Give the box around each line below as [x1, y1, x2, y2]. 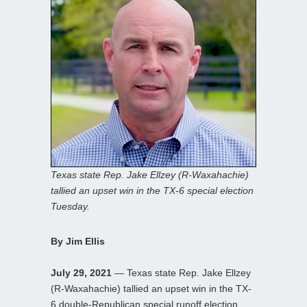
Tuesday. [51, 200, 90, 212]
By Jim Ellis [51, 235, 105, 247]
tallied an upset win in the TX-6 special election [51, 184, 254, 196]
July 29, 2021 [51, 267, 112, 278]
